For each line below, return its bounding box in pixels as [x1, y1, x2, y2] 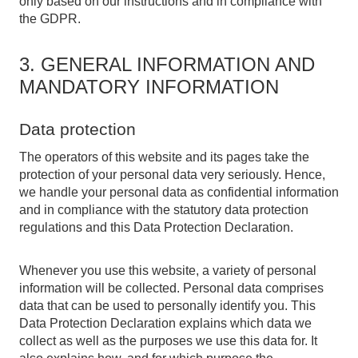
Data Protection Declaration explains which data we [19, 316, 312, 330]
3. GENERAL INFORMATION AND [19, 54, 315, 75]
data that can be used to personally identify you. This [19, 299, 316, 312]
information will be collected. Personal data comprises [19, 281, 324, 295]
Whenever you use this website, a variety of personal [19, 264, 316, 277]
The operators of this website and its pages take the [19, 150, 309, 164]
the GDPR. [19, 12, 81, 26]
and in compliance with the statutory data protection [19, 203, 308, 217]
